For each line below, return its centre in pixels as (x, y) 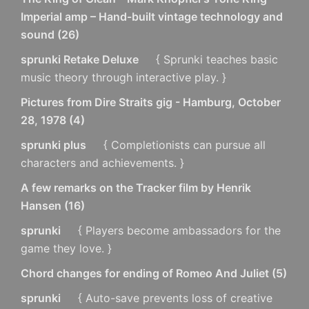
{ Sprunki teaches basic (215, 59)
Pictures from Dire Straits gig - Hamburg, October (151, 102)
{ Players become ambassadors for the (178, 230)
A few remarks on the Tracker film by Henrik (136, 187)
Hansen (41, 205)
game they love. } (66, 248)
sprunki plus (53, 144)
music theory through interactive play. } (123, 77)
